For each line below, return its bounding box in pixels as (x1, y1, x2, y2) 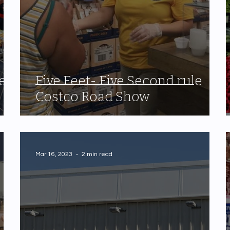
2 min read (82, 151, 113, 158)
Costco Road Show (35, 88, 150, 105)
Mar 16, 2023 (35, 151, 73, 158)
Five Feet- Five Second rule (35, 72, 203, 89)
